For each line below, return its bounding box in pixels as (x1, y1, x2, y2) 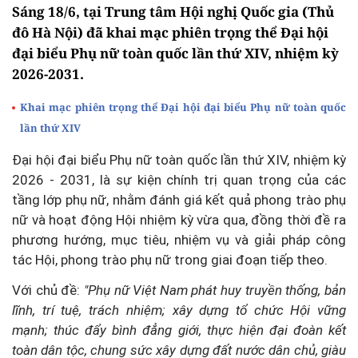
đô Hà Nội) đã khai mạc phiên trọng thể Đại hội (12, 23, 328, 42)
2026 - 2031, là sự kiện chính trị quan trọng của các (12, 172, 346, 189)
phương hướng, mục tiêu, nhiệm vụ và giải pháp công (12, 232, 346, 249)
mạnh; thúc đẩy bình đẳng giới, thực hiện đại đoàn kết (12, 322, 346, 339)
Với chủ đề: (12, 282, 84, 299)
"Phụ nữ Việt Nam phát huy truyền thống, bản (83, 282, 347, 299)
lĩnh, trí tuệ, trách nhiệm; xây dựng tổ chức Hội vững (12, 302, 346, 319)
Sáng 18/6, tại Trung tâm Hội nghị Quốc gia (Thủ (12, 2, 334, 22)
